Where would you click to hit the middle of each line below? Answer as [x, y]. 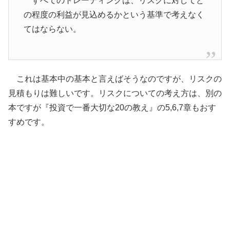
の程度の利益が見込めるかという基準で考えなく [114, 15]
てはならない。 [52, 29]
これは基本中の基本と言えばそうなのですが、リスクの [115, 79]
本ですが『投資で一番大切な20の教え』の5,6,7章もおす [112, 107]
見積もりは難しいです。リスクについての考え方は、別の [115, 93]
